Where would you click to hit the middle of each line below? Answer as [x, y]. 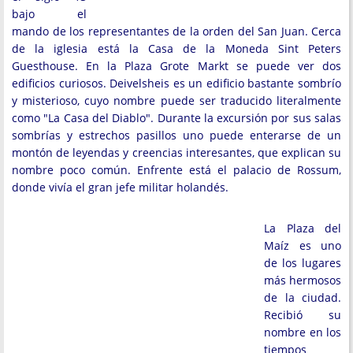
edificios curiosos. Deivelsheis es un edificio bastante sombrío [176, 83]
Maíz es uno [303, 245]
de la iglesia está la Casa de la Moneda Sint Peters [176, 48]
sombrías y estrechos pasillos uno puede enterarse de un [176, 135]
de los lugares [303, 263]
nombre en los [303, 332]
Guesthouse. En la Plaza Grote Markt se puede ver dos [176, 66]
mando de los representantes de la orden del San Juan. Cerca [176, 31]
